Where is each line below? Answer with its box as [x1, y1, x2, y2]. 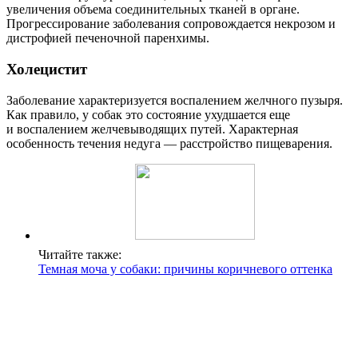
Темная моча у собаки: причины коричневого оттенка [38, 261, 332, 276]
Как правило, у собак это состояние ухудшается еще [6, 107, 290, 121]
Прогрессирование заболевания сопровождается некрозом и [6, 17, 336, 31]
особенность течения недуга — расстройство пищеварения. [6, 136, 332, 150]
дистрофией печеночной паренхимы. [6, 31, 209, 46]
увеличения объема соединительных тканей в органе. [6, 2, 300, 17]
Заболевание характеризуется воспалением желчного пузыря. [6, 93, 343, 107]
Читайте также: [38, 247, 121, 261]
